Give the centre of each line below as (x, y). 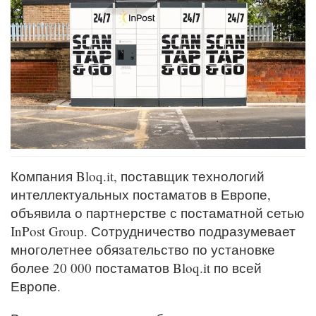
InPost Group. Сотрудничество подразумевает (153, 231)
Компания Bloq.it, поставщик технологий (138, 176)
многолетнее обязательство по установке (143, 250)
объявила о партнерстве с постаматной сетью (157, 213)
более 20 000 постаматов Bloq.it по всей (136, 268)
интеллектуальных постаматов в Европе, (141, 195)
